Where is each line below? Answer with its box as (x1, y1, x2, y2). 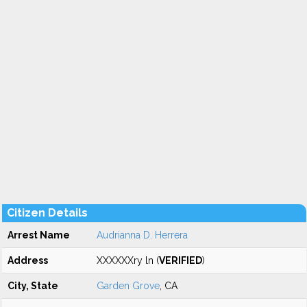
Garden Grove (97, 280, 160, 291)
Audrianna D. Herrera (97, 230, 188, 241)
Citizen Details (7, 206, 88, 219)
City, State (8, 280, 58, 291)
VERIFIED (159, 255, 202, 266)
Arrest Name (8, 230, 70, 241)
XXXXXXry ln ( (97, 255, 159, 266)
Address (8, 255, 48, 266)
